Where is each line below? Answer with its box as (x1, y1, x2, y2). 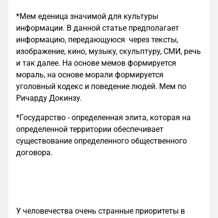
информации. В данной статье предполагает (16, 23, 179, 33)
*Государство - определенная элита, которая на (16, 113, 191, 122)
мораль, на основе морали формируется (16, 70, 163, 79)
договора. (16, 148, 53, 157)
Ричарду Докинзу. (16, 93, 82, 103)
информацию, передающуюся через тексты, (16, 35, 178, 44)
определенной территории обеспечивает (16, 125, 163, 134)
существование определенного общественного (16, 136, 187, 145)
